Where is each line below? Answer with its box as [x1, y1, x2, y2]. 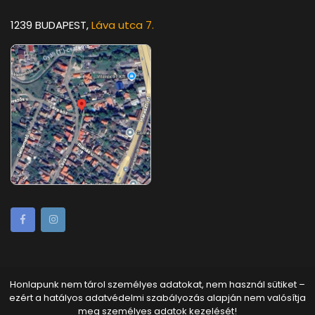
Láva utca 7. [91, 18, 154, 33]
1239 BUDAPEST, [11, 18, 91, 33]
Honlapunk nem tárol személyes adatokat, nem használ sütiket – [10, 278, 305, 292]
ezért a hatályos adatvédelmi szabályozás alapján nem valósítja [9, 291, 306, 305]
